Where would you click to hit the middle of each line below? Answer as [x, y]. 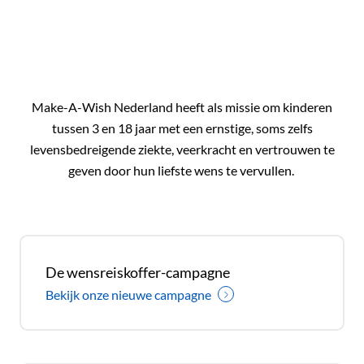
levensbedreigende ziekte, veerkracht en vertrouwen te [182, 150]
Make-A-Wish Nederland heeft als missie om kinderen [182, 108]
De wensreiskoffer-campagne [138, 272]
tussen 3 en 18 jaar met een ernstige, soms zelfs [182, 129]
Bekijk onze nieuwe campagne [128, 294]
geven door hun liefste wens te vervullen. [182, 171]
